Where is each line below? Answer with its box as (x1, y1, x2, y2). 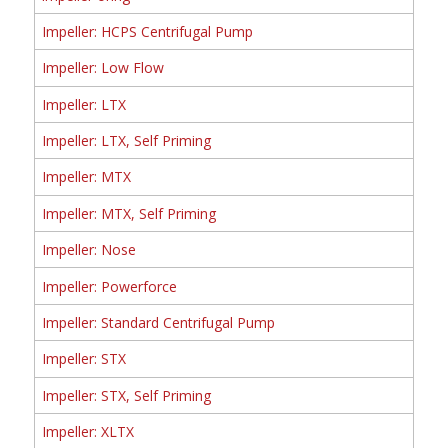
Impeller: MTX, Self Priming (41, 203, 216, 223)
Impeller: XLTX (41, 422, 134, 442)
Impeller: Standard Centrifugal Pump (41, 312, 275, 332)
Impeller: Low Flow (41, 58, 164, 78)
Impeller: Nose (41, 240, 136, 260)
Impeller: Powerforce (41, 276, 177, 296)
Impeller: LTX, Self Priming (41, 131, 211, 151)
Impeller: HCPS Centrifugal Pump (41, 21, 253, 41)
